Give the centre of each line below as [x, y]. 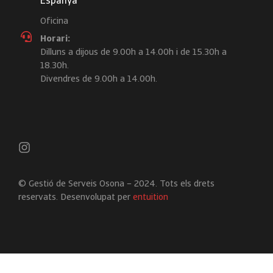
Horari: [55, 40]
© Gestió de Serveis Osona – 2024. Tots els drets [116, 185]
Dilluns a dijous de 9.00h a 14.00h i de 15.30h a [133, 53]
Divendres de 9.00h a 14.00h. [99, 80]
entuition [151, 198]
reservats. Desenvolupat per [76, 198]
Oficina [54, 22]
